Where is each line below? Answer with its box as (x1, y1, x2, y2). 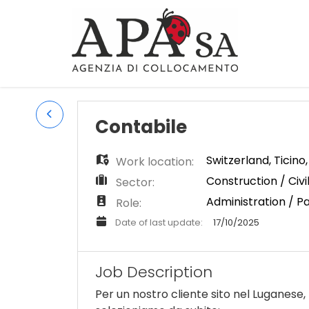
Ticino (274, 152, 306, 168)
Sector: (113, 174, 154, 190)
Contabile (95, 114, 187, 139)
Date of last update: (115, 215, 203, 229)
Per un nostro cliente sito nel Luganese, (95, 286, 306, 302)
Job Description (95, 261, 212, 283)
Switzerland (206, 152, 269, 168)
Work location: (113, 153, 194, 170)
